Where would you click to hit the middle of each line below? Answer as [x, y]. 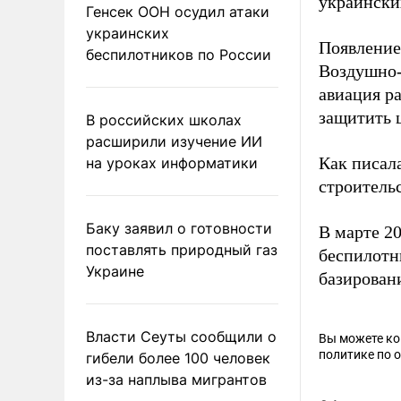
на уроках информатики [172, 162]
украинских [128, 33]
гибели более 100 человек [178, 358]
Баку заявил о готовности [179, 228]
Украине [115, 271]
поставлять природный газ [182, 249]
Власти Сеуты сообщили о [181, 336]
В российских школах [164, 119]
